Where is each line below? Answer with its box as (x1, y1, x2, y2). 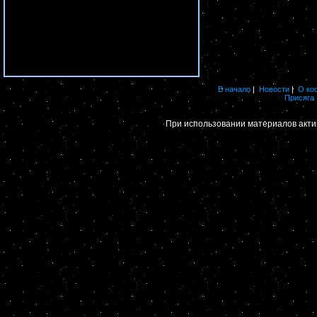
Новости (259, 84, 289, 93)
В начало (218, 84, 250, 93)
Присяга (284, 93, 314, 102)
